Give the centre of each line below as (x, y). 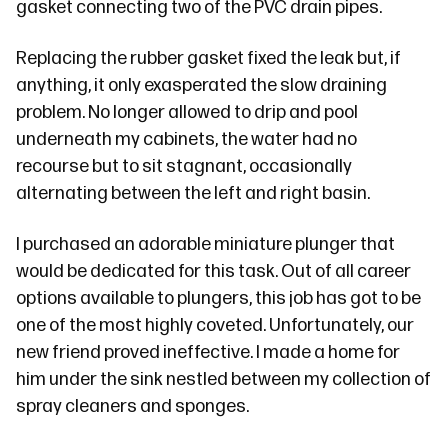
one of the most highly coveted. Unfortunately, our (215, 325)
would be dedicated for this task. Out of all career (213, 271)
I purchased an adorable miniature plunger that (205, 244)
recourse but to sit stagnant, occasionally (184, 166)
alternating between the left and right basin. (193, 193)
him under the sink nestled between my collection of (223, 379)
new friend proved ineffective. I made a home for (208, 352)
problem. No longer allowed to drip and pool (187, 112)
